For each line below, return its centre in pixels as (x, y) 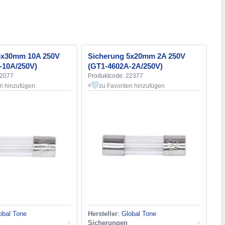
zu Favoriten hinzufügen (132, 86)
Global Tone (139, 213)
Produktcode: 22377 (116, 76)
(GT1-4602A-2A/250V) (125, 66)
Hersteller (103, 213)
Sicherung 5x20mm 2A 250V (137, 56)
